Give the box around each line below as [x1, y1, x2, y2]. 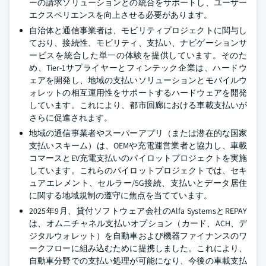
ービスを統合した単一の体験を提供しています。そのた [29, 50, 247, 61]
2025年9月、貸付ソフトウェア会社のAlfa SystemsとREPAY [29, 205, 247, 216]
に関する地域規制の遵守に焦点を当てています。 [29, 190, 212, 201]
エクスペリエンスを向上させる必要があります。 [29, 9, 212, 20]
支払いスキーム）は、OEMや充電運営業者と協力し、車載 [29, 140, 247, 151]
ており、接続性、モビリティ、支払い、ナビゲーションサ [29, 37, 247, 48]
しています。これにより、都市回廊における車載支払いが [29, 100, 247, 110]
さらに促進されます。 [29, 112, 112, 123]
